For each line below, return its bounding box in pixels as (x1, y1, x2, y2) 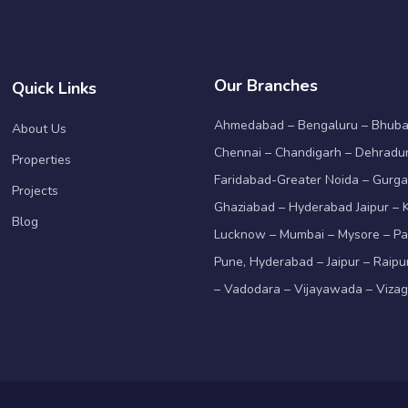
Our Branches (214, 74, 319, 97)
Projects (11, 181, 58, 199)
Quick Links (11, 76, 97, 99)
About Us (11, 119, 66, 138)
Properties (11, 150, 71, 168)
